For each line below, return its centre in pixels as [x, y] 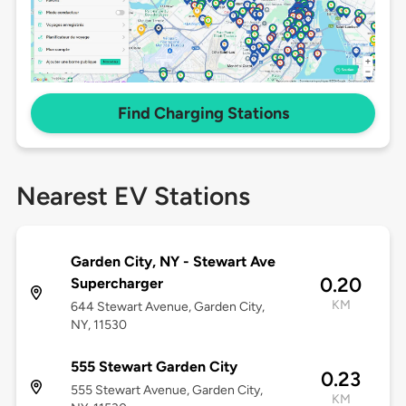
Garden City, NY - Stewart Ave [173, 262]
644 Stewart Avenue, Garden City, [167, 307]
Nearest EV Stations [133, 196]
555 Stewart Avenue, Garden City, [166, 391]
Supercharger [116, 284]
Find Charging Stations [203, 114]
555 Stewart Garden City [154, 367]
